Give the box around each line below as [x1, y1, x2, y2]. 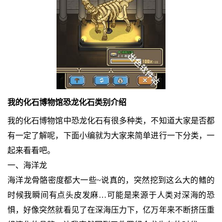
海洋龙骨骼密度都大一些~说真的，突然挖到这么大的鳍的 [7, 175, 215, 184]
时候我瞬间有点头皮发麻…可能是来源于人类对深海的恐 [7, 190, 215, 199]
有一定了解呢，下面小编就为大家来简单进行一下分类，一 [7, 131, 215, 140]
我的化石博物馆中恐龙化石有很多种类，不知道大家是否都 [7, 116, 215, 125]
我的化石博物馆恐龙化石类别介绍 [7, 98, 126, 107]
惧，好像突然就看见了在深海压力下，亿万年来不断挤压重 [7, 205, 215, 214]
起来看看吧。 [7, 146, 55, 155]
